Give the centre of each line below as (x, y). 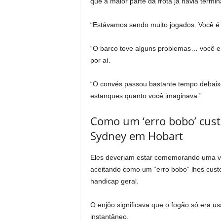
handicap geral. (114, 181)
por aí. (100, 60)
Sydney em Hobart (136, 136)
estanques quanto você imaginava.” (146, 96)
